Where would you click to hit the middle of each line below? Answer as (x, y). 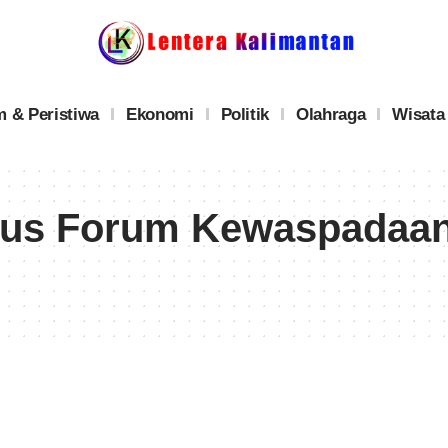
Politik (245, 114)
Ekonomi (159, 114)
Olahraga (331, 114)
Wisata (418, 114)
